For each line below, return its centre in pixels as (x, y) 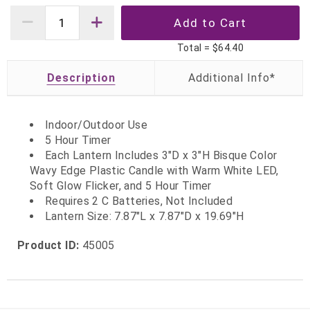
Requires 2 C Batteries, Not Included (139, 201)
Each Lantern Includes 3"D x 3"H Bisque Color (161, 155)
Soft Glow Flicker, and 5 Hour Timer (120, 185)
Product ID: (48, 245)
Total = (194, 47)
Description (81, 77)
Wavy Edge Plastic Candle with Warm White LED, (154, 170)
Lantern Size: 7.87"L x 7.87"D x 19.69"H (144, 216)
